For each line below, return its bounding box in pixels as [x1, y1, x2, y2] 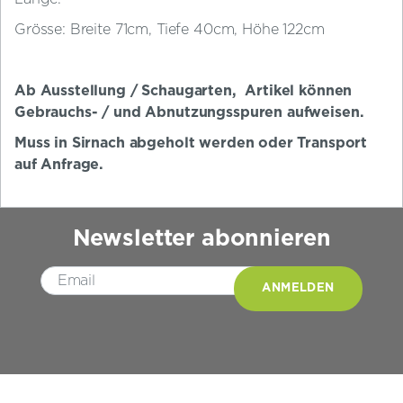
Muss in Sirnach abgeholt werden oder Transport [14, 136, 368, 151]
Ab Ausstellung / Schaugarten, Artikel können [14, 84, 353, 99]
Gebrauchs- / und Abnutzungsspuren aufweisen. [14, 105, 364, 121]
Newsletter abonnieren [72, 228, 331, 251]
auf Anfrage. [14, 157, 104, 173]
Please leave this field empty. [200, 268, 399, 283]
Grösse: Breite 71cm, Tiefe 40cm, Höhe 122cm [14, 22, 325, 38]
